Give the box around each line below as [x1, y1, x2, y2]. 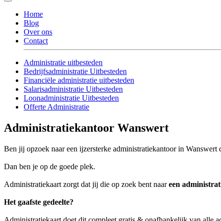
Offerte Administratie [24, 103, 89, 111]
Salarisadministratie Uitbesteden [24, 85, 123, 94]
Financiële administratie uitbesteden [24, 76, 134, 85]
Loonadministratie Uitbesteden [24, 94, 119, 103]
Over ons [24, 28, 52, 37]
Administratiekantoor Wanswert [4, 121, 169, 135]
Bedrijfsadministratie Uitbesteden [24, 67, 127, 76]
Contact [24, 37, 48, 45]
